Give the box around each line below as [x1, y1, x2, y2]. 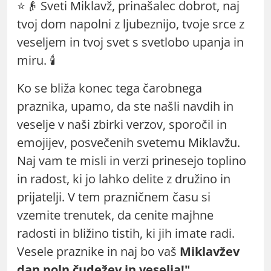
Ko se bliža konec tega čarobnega [17, 79, 202, 96]
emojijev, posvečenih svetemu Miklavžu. [17, 134, 240, 151]
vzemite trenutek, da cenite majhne [17, 206, 214, 223]
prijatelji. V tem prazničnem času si [17, 188, 211, 205]
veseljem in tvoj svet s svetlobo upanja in [17, 33, 244, 50]
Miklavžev [180, 243, 240, 260]
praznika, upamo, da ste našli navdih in [17, 97, 233, 114]
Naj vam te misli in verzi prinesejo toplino [17, 152, 246, 169]
